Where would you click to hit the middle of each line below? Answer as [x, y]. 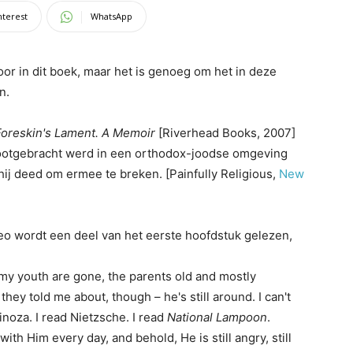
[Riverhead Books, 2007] [225, 133]
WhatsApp [111, 16]
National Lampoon [217, 317]
